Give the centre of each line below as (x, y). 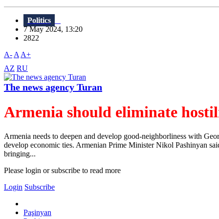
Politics (39, 21)
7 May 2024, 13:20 (56, 29)
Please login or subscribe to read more (62, 170)
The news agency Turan (53, 87)
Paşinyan (37, 212)
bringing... (20, 153)
